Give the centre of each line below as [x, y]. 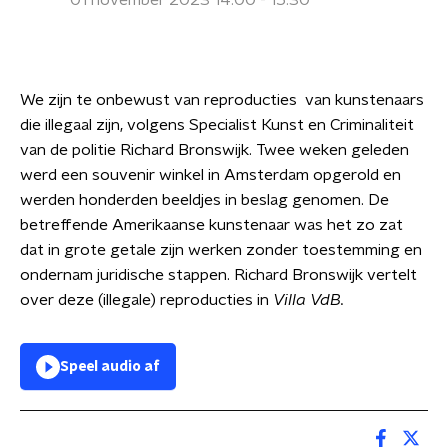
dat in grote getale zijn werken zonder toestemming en [221, 250]
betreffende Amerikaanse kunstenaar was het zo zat [211, 225]
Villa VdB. [310, 300]
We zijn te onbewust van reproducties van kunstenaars [222, 100]
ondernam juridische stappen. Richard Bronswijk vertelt [218, 275]
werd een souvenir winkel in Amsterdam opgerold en [210, 175]
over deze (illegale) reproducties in [146, 300]
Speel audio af [110, 367]
